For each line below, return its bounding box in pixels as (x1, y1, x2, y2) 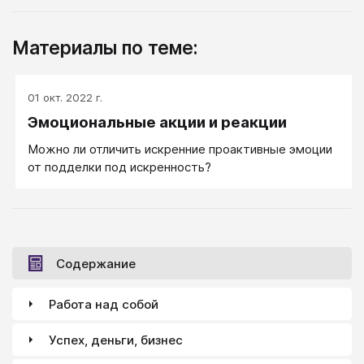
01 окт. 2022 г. (28, 91, 102, 105)
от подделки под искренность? (28, 159, 211, 175)
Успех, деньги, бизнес (49, 331, 183, 348)
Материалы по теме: (12, 37, 197, 59)
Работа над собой (49, 296, 158, 312)
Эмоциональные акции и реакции (28, 113, 287, 132)
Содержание (56, 255, 136, 271)
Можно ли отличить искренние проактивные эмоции (28, 141, 332, 158)
